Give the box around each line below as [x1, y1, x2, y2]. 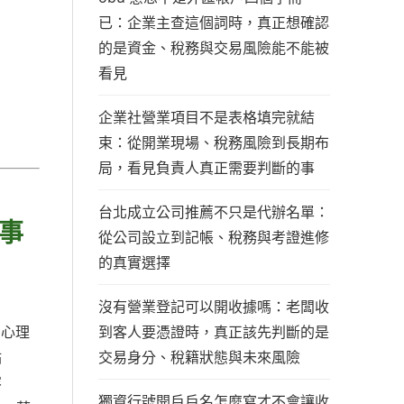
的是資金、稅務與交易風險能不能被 [98, 38, 329, 58]
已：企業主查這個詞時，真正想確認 [98, 13, 329, 32]
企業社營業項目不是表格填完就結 [98, 107, 315, 127]
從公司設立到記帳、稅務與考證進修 [98, 227, 329, 247]
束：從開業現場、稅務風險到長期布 [98, 133, 329, 152]
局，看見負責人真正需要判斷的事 [98, 158, 315, 178]
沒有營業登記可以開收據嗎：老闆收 [98, 297, 329, 317]
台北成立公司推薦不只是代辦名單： [98, 202, 329, 222]
